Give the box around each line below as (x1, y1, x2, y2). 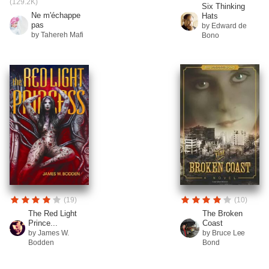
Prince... (28, 218, 58, 228)
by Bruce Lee (202, 228, 246, 237)
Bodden (28, 238, 55, 247)
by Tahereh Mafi (31, 30, 83, 39)
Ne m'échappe (31, 10, 80, 20)
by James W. (28, 228, 70, 237)
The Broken (202, 208, 243, 218)
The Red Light (28, 208, 77, 218)
